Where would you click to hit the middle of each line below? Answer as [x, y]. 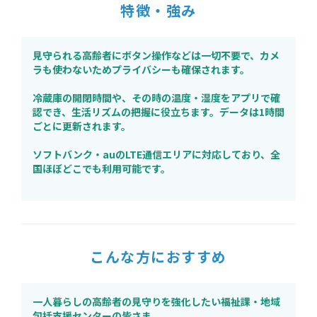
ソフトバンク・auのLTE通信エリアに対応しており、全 [156, 154]
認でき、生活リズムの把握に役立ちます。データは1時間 [158, 112]
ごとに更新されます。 [82, 126]
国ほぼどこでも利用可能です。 [102, 168]
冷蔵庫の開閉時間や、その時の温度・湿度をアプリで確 [156, 98]
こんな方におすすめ [158, 257]
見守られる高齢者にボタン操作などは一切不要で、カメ [156, 55]
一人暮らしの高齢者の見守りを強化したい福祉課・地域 [156, 301]
